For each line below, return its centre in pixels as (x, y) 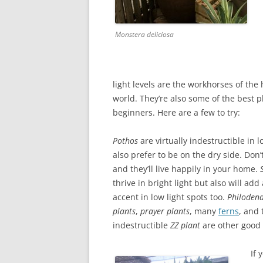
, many (204, 211)
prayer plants (165, 211)
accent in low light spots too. (170, 197)
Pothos (125, 141)
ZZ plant (186, 225)
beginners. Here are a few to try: (176, 112)
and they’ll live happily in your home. (186, 169)
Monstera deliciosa (144, 34)
